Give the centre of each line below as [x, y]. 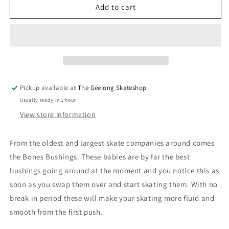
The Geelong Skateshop [112, 88]
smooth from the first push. [56, 212]
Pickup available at [49, 88]
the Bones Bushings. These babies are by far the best [100, 157]
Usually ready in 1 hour [48, 100]
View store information [58, 115]
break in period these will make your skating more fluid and [112, 198]
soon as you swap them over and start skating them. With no [114, 185]
